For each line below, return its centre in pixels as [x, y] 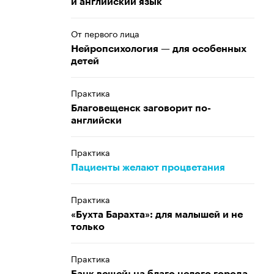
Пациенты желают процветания [148, 168]
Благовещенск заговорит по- [141, 108]
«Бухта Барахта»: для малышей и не [157, 215]
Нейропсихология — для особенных [159, 49]
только [88, 227]
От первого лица [105, 33]
